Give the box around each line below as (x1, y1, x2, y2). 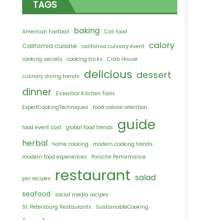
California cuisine (22, 42, 78, 51)
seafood (22, 189, 51, 199)
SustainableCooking (96, 203, 149, 211)
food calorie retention (93, 104, 148, 111)
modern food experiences (22, 153, 87, 161)
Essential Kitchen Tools (56, 90, 115, 98)
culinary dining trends (22, 73, 80, 81)
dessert (137, 69, 172, 82)
